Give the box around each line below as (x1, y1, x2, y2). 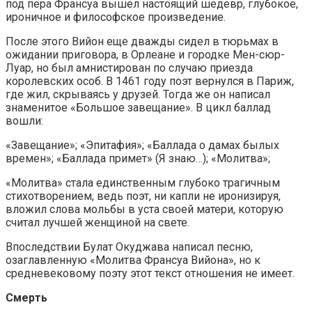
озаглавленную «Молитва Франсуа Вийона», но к (6, 253, 260, 267)
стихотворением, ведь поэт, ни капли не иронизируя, (6, 189, 281, 203)
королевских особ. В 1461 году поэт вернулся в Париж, (6, 74, 294, 88)
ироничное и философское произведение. (6, 10, 226, 24)
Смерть (6, 290, 47, 304)
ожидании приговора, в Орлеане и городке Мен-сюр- (6, 47, 285, 61)
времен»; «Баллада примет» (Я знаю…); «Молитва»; (6, 151, 270, 165)
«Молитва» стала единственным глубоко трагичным (6, 175, 280, 189)
